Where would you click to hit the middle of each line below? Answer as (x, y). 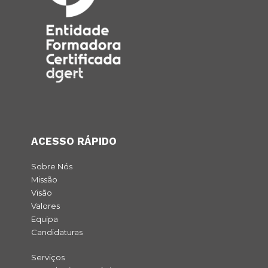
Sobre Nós (51, 167)
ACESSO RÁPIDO (74, 141)
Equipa (44, 219)
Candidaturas (57, 232)
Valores (45, 206)
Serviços (48, 258)
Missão (44, 180)
